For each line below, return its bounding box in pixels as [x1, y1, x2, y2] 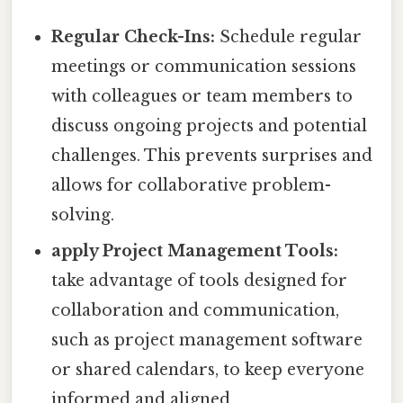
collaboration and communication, [51, 300, 340, 320]
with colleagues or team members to [51, 85, 354, 106]
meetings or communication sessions [51, 56, 357, 76]
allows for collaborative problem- [51, 175, 332, 195]
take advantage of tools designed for [51, 270, 348, 291]
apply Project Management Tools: [51, 240, 339, 261]
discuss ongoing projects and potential [51, 115, 368, 136]
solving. [51, 204, 115, 225]
